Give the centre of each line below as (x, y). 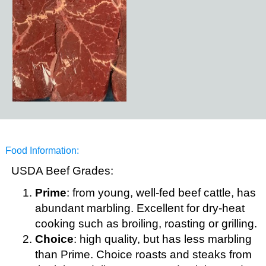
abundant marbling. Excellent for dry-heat (140, 208)
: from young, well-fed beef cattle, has (161, 193)
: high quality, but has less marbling (162, 239)
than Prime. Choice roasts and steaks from (143, 254)
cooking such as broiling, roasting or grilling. (146, 224)
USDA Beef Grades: (62, 171)
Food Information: (42, 151)
